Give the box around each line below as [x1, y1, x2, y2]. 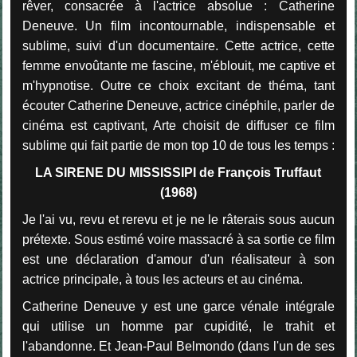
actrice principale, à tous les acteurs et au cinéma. [22, 273, 303, 286]
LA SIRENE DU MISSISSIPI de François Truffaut [35, 166, 322, 180]
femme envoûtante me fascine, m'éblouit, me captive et [22, 59, 335, 73]
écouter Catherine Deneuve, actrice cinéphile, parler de [22, 99, 335, 113]
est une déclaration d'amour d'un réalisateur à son [22, 253, 335, 266]
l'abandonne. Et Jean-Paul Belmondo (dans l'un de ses [22, 339, 335, 353]
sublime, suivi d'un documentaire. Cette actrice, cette [22, 39, 335, 53]
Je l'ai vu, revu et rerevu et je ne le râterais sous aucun [22, 213, 335, 226]
